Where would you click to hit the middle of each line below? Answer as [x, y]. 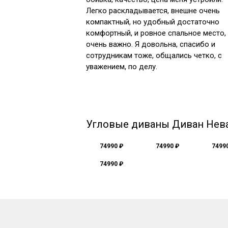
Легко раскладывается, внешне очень [153, 11]
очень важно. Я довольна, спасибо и [151, 44]
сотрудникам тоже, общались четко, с [154, 55]
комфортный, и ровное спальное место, [156, 33]
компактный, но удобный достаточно [153, 22]
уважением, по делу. [122, 67]
